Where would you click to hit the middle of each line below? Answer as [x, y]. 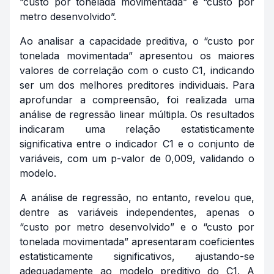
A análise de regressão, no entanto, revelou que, [137, 198]
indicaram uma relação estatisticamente [137, 129]
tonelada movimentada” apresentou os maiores [137, 56]
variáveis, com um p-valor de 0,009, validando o [137, 158]
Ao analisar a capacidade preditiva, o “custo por [137, 41]
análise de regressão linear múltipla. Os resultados [137, 114]
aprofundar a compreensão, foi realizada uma [137, 100]
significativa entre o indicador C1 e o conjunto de [137, 144]
